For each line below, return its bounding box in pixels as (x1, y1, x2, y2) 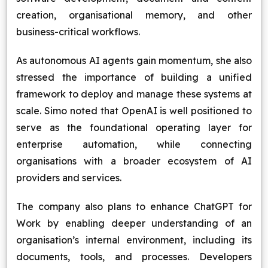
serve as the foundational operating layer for (16, 121, 252, 133)
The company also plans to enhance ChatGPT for (16, 200, 252, 212)
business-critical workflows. (16, 26, 140, 38)
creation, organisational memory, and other (16, 9, 252, 21)
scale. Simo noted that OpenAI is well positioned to (16, 105, 252, 117)
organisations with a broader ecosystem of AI (16, 155, 252, 167)
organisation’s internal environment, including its (16, 234, 252, 246)
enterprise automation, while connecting (16, 138, 252, 150)
